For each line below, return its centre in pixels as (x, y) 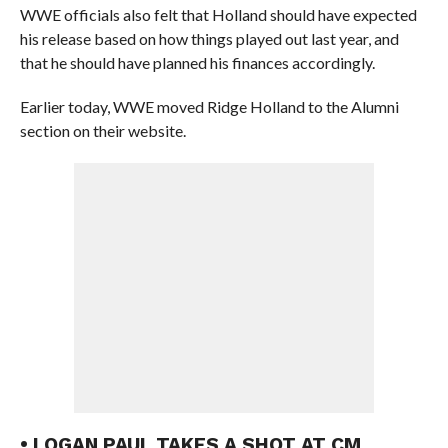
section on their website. (102, 130)
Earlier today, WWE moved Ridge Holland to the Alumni (209, 106)
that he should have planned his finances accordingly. (197, 62)
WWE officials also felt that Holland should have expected (218, 14)
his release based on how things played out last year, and (209, 38)
